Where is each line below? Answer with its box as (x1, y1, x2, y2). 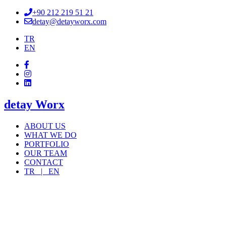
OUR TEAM (24, 148, 67, 157)
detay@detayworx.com (32, 17, 106, 26)
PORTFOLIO (24, 139, 69, 148)
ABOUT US (24, 121, 66, 130)
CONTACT (24, 157, 63, 166)
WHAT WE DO (24, 130, 77, 139)
